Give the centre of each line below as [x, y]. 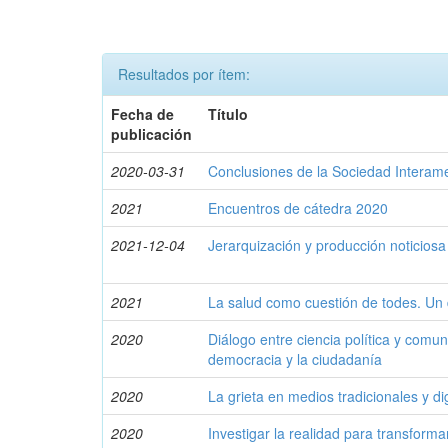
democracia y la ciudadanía [295, 359]
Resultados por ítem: [184, 74]
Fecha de [143, 114]
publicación [152, 134]
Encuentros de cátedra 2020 [298, 208]
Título [228, 114]
